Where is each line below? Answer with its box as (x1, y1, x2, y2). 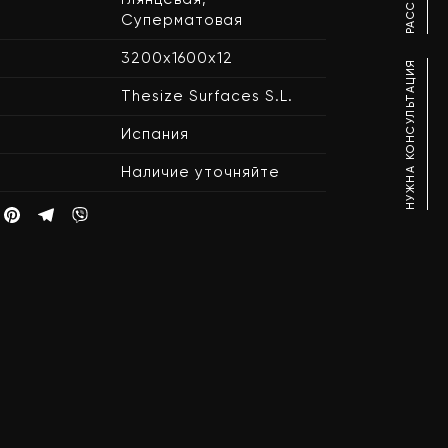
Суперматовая (121, 11, 243, 29)
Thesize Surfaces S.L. (121, 87, 293, 105)
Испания (121, 125, 189, 143)
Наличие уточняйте (121, 163, 280, 181)
